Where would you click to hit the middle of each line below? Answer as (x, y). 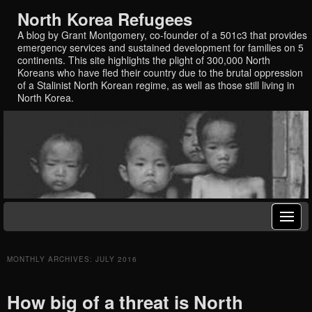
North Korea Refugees (105, 18)
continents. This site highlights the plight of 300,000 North (144, 60)
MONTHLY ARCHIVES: (51, 259)
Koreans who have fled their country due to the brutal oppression (160, 72)
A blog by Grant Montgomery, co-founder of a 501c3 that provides (162, 34)
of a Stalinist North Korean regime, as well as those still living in (156, 85)
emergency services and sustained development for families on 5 (161, 47)
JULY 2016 (116, 259)
